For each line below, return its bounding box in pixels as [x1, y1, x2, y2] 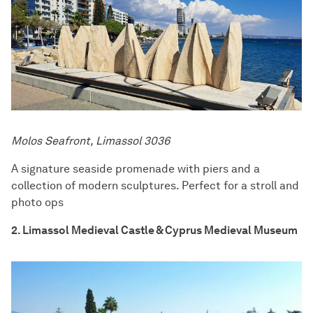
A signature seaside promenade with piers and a [11, 161, 260, 175]
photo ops [11, 195, 64, 209]
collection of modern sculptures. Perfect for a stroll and [11, 178, 299, 192]
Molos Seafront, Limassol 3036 [11, 133, 170, 147]
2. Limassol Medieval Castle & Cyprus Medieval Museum [11, 223, 298, 237]
